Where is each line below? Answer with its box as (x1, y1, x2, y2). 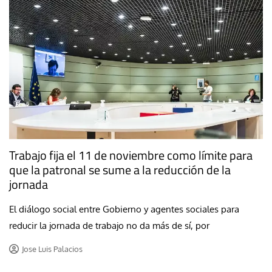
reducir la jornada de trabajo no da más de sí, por (9, 220, 209, 232)
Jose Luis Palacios (21, 244, 83, 254)
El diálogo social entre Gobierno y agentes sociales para (9, 203, 239, 216)
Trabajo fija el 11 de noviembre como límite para (9, 146, 253, 165)
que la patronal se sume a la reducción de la (9, 160, 231, 180)
